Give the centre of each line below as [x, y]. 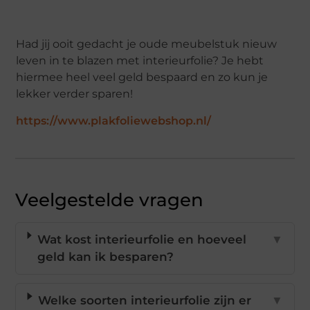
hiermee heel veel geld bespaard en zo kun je [142, 77]
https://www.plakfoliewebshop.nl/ [114, 121]
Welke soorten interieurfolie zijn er [144, 301]
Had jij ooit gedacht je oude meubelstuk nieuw [147, 44]
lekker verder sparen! [75, 94]
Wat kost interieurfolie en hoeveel [142, 240]
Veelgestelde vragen [110, 200]
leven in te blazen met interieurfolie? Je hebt [140, 61]
